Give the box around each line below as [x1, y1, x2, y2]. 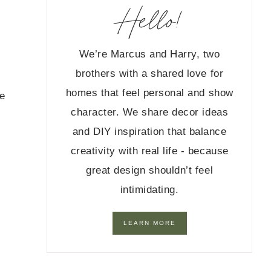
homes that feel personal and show [65, 87, 233, 99]
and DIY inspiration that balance [72, 126, 227, 138]
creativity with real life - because [70, 145, 229, 157]
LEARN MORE [123, 220, 176, 227]
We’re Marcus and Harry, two [79, 48, 220, 60]
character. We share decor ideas [71, 106, 229, 119]
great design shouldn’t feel [86, 165, 214, 177]
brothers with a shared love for [76, 68, 224, 80]
